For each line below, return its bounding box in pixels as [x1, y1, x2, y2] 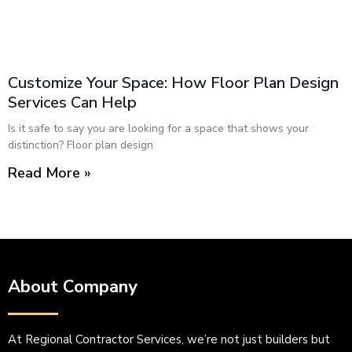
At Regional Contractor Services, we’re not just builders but [8, 332, 330, 347]
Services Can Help [8, 92, 137, 113]
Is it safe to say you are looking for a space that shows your [8, 121, 309, 136]
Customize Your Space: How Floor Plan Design [8, 72, 339, 93]
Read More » [8, 163, 91, 182]
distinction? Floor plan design [8, 137, 153, 152]
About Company [8, 275, 137, 299]
